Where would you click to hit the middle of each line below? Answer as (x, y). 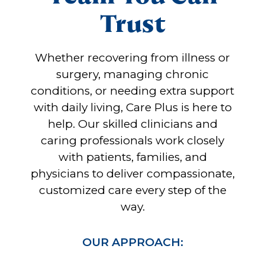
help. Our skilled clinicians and (132, 124)
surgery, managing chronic (132, 74)
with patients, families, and (132, 157)
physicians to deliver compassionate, (132, 173)
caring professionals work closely (132, 140)
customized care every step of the (132, 190)
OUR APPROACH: (132, 242)
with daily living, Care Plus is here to (132, 107)
